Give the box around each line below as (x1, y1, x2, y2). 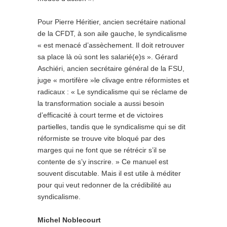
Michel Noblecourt (37, 216, 101, 224)
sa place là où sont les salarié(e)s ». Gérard (37, 53, 178, 61)
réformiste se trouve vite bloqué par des (37, 134, 165, 142)
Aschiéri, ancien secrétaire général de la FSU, (37, 64, 184, 72)
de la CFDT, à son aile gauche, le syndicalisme (37, 29, 187, 37)
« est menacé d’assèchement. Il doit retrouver (37, 41, 184, 49)
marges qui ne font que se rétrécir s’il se (37, 146, 166, 154)
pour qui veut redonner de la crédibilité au (37, 181, 171, 189)
